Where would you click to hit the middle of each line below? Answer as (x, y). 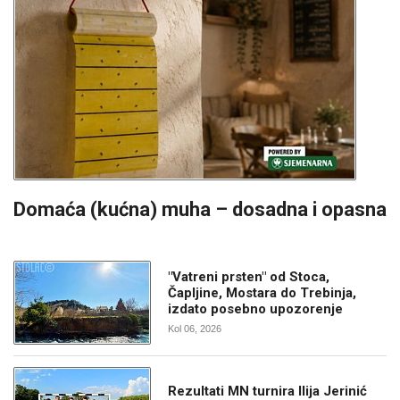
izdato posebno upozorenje (256, 308)
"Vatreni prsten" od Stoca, (249, 276)
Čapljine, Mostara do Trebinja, (262, 292)
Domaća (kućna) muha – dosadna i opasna (200, 209)
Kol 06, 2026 (195, 328)
